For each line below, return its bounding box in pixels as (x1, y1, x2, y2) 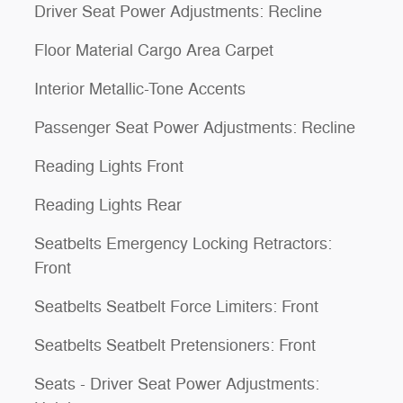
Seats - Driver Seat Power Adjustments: (34, 374, 319, 394)
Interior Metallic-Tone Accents (34, 79, 246, 99)
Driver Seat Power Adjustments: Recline (34, 2, 322, 22)
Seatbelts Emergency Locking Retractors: (34, 234, 332, 254)
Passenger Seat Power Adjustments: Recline (34, 118, 355, 138)
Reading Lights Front (34, 157, 184, 176)
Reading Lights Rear (34, 195, 182, 215)
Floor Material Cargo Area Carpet (34, 40, 273, 60)
